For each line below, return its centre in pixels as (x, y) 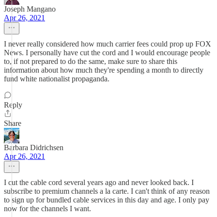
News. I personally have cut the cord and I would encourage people (107, 53)
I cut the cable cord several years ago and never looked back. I (99, 182)
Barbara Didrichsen (34, 147)
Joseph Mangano (30, 9)
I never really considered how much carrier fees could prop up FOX (108, 44)
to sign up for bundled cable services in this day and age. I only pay (107, 200)
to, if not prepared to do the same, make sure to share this (91, 61)
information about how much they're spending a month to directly (104, 70)
